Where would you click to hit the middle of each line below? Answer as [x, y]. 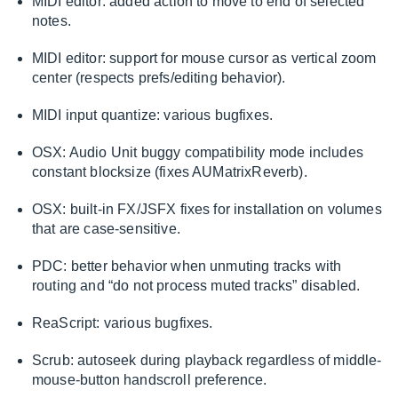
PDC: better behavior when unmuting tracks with [187, 266]
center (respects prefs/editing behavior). [159, 78]
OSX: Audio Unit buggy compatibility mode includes [198, 152]
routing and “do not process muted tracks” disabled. [196, 286]
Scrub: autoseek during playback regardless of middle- [207, 360]
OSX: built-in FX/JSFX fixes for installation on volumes [207, 209]
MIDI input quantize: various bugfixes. [153, 115]
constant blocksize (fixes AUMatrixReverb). [170, 172]
